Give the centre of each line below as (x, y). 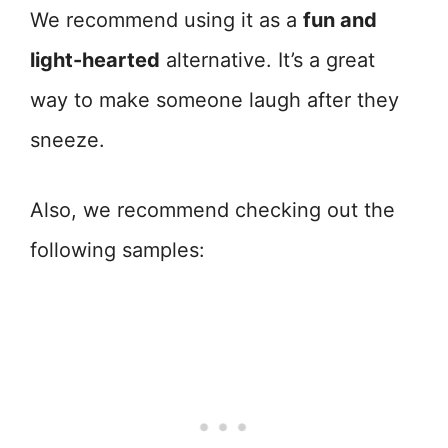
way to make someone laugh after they (214, 100)
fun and (340, 20)
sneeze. (67, 140)
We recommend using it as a (166, 20)
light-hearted (95, 60)
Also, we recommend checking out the (212, 210)
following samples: (117, 250)
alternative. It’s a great (267, 60)
